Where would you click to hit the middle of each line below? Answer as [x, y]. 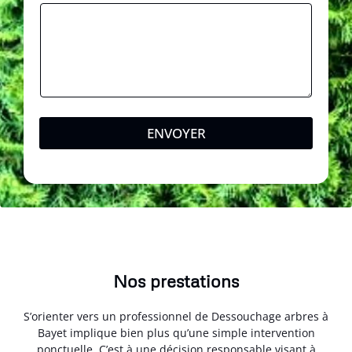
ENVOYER [176, 134]
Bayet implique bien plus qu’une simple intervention [176, 333]
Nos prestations [176, 281]
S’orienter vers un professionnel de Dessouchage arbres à [176, 317]
